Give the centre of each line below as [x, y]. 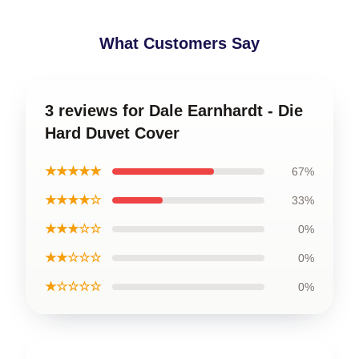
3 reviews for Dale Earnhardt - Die [174, 110]
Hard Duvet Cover [112, 133]
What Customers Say [179, 43]
